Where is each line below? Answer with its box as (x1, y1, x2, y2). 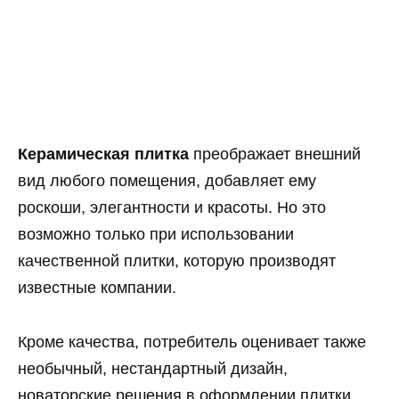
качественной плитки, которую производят (18, 252, 336, 271)
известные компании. (18, 279, 176, 297)
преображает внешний (189, 145, 361, 164)
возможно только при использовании (18, 225, 294, 244)
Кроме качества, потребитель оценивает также (18, 332, 366, 351)
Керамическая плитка (18, 145, 189, 164)
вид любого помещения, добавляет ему (18, 172, 316, 191)
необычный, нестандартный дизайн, (18, 359, 288, 378)
